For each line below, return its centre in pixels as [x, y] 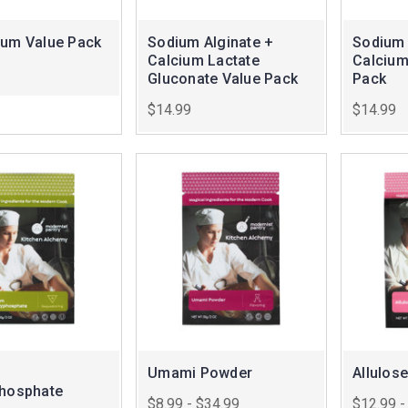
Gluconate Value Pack [223, 79]
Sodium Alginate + [211, 43]
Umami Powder [200, 373]
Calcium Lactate [204, 61]
